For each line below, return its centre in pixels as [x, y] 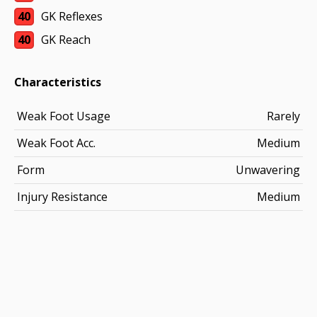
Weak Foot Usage [64, 116]
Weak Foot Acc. [56, 143]
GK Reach [66, 40]
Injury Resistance [62, 197]
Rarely [283, 116]
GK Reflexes [72, 16]
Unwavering [268, 170]
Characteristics [58, 82]
